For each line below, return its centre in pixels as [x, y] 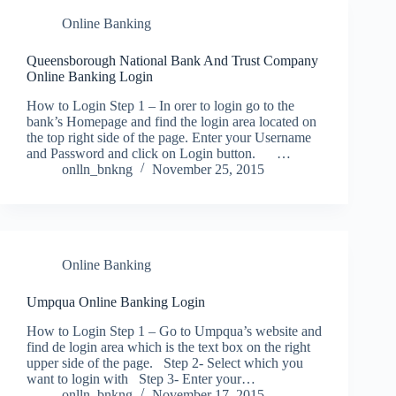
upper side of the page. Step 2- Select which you [165, 362]
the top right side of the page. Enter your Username [169, 137]
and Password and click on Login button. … [159, 153]
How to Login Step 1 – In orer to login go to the [160, 105]
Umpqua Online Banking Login [116, 301]
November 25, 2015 [208, 169]
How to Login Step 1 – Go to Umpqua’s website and [174, 331]
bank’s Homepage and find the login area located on [171, 121]
